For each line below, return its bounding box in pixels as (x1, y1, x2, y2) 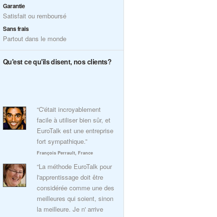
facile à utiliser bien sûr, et (37, 115, 110, 124)
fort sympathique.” (37, 137, 87, 146)
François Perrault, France (37, 150, 93, 156)
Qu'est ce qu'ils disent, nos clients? (3, 57, 112, 66)
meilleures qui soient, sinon (37, 194, 113, 203)
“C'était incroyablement (37, 105, 101, 114)
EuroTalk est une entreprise (37, 126, 113, 135)
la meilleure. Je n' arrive (37, 204, 103, 214)
